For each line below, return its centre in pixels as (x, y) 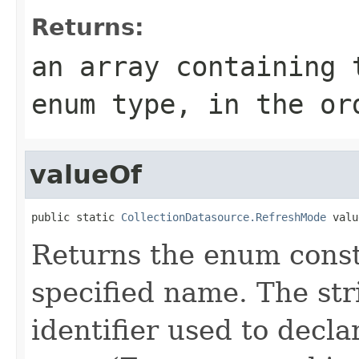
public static (76, 217)
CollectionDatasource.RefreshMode (224, 217)
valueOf (86, 174)
